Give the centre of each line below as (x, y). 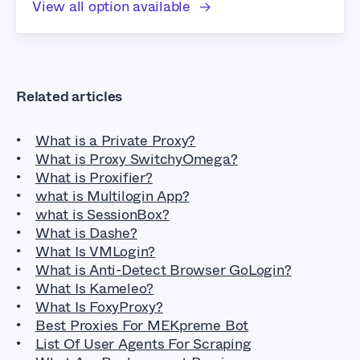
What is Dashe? (86, 233)
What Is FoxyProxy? (99, 307)
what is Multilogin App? (112, 196)
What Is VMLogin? (96, 251)
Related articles (70, 96)
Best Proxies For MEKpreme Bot (142, 325)
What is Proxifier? (94, 177)
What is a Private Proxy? (116, 140)
